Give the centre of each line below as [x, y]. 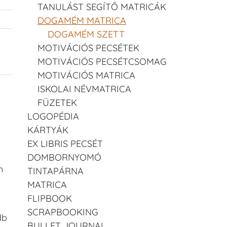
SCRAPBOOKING [63, 212]
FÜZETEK [57, 102]
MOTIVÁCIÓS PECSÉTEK [88, 48]
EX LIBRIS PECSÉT [65, 143]
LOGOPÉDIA [53, 116]
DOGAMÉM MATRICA [82, 20]
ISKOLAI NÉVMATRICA [84, 89]
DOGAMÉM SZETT [86, 34]
